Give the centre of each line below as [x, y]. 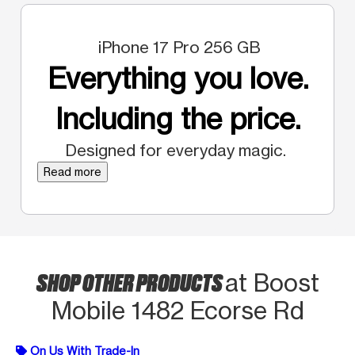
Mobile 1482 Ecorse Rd [177, 310]
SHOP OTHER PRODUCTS [130, 281]
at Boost [272, 282]
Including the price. [177, 118]
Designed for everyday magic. [177, 150]
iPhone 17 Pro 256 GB [177, 47]
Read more [73, 171]
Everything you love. [177, 78]
